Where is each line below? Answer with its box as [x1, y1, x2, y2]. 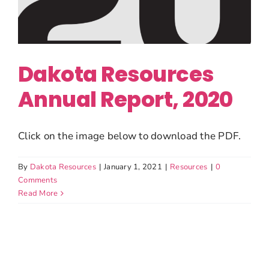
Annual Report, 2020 [18, 85, 233, 115]
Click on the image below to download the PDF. [18, 129, 241, 144]
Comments [18, 175, 58, 186]
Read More [18, 188, 58, 199]
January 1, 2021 [104, 162, 162, 173]
